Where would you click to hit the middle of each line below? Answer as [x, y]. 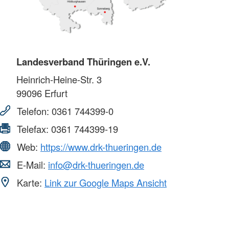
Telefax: [33, 129]
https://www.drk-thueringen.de [101, 147]
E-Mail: [31, 165]
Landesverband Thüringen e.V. [83, 62]
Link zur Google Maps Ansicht [106, 183]
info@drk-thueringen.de [96, 165]
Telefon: [33, 111]
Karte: [29, 183]
